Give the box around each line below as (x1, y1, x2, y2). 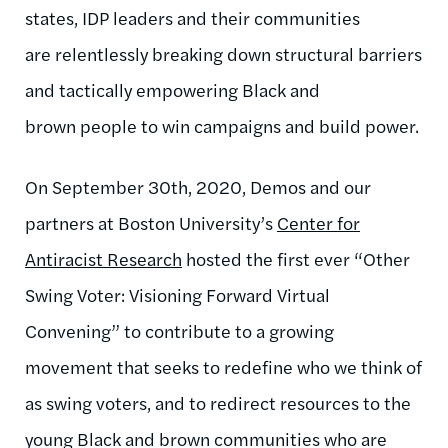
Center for (277, 209, 360, 235)
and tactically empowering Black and (25, 76, 320, 102)
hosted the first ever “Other (182, 245, 410, 271)
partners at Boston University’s (25, 209, 277, 235)
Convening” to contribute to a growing (25, 317, 334, 343)
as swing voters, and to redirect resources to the (25, 389, 411, 415)
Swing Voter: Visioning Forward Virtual (25, 281, 330, 307)
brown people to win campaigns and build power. (25, 112, 419, 138)
